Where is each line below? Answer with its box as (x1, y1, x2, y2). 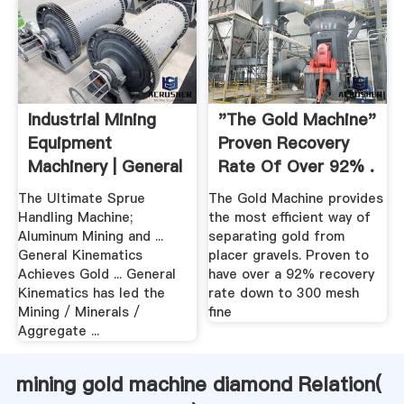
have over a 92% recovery (208, 264, 375, 283)
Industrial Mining (27, 108, 156, 132)
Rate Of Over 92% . (218, 155, 375, 179)
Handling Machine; (17, 207, 133, 226)
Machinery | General (27, 155, 182, 179)
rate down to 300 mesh (208, 283, 360, 302)
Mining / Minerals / (17, 302, 140, 321)
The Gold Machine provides (208, 188, 384, 207)
